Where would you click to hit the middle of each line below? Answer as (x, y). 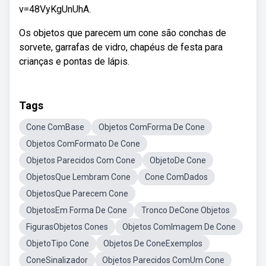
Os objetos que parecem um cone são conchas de (123, 33)
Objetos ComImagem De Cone (179, 227)
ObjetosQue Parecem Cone (77, 194)
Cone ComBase (55, 127)
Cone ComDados (176, 177)
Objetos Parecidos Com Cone (81, 160)
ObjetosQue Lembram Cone (78, 177)
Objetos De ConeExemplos (153, 243)
